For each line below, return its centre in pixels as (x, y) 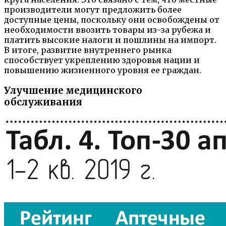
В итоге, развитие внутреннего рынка (88, 50)
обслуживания (43, 102)
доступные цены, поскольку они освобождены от (112, 20)
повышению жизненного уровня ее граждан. (103, 70)
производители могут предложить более (93, 10)
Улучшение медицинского (73, 91)
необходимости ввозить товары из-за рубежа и (107, 30)
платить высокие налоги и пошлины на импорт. (110, 40)
